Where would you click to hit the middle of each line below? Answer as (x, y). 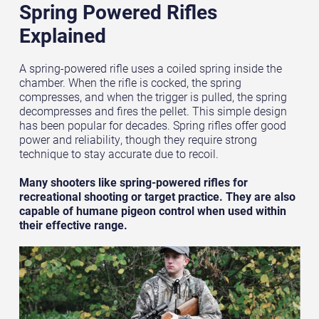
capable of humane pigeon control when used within (152, 210)
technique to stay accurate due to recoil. (119, 153)
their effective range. (73, 225)
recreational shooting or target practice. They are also (157, 196)
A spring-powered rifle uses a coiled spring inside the (150, 68)
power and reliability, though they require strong (138, 139)
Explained (62, 35)
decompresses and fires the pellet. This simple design (153, 111)
